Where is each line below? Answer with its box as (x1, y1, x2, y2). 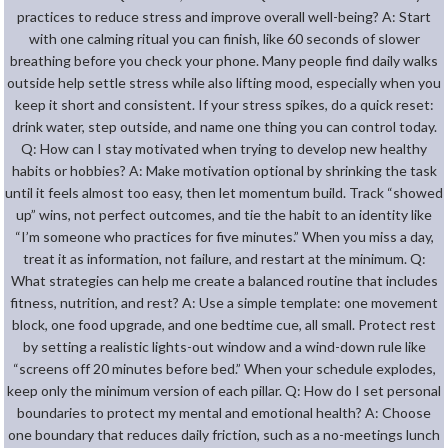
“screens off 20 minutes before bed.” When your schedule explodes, (12, 359, 436, 377)
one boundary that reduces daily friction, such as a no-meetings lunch (8, 425, 440, 443)
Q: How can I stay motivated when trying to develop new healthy (21, 139, 427, 157)
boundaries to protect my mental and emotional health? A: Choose (17, 403, 431, 421)
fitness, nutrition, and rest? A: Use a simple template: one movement (10, 293, 438, 311)
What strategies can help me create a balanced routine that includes (10, 271, 438, 289)
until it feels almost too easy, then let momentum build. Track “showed (5, 183, 443, 201)
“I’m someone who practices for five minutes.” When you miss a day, (14, 227, 434, 245)
